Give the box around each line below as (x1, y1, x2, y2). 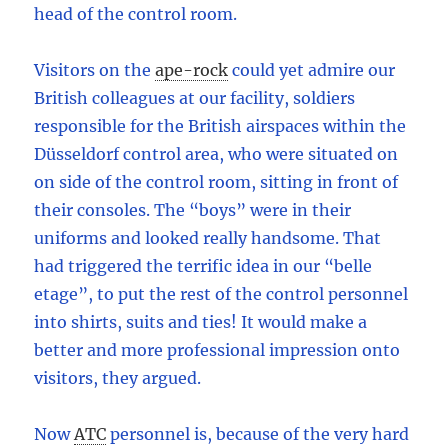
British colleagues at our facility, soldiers (34, 88, 356, 109)
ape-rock (155, 60, 229, 81)
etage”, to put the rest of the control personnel (34, 284, 409, 305)
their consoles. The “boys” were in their (34, 200, 352, 221)
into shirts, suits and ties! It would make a (34, 312, 368, 333)
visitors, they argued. (34, 368, 202, 389)
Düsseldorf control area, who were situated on (34, 144, 399, 165)
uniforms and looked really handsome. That (34, 228, 382, 249)
